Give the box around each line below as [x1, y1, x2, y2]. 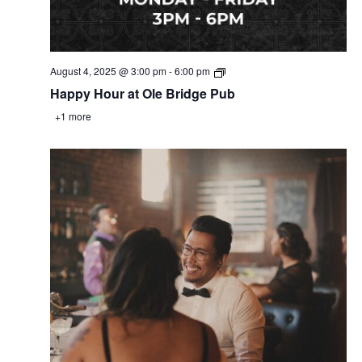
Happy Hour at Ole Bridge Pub [49, 84, 235, 103]
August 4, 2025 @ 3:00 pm [49, 64, 166, 78]
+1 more [52, 109, 91, 124]
